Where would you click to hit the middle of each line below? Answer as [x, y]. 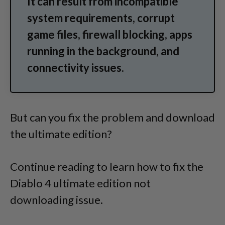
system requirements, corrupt [101, 18]
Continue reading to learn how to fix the [107, 166]
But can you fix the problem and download [113, 117]
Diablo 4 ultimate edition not [80, 183]
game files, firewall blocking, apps [110, 34]
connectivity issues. [76, 68]
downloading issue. [57, 200]
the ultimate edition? [61, 134]
